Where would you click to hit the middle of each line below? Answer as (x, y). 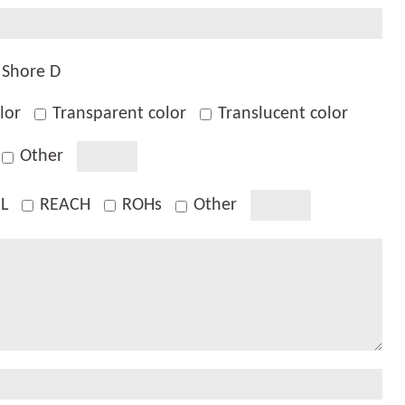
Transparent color (119, 114)
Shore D (32, 73)
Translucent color (283, 114)
